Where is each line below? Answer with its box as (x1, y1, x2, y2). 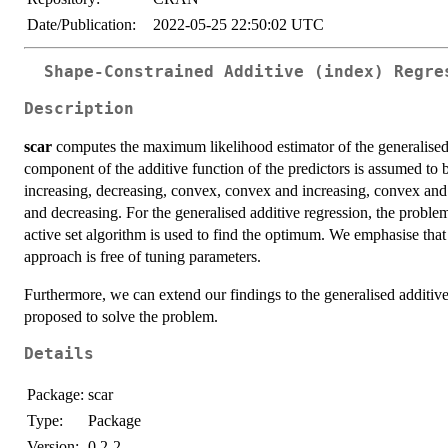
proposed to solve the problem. (24, 307, 218, 325)
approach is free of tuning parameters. (24, 247, 261, 265)
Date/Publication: (27, 16, 136, 34)
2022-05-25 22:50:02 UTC (153, 16, 324, 34)
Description (24, 99, 134, 118)
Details (24, 344, 94, 363)
